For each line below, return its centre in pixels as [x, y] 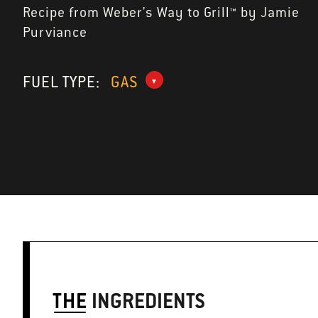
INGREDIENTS [147, 301]
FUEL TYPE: [63, 82]
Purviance [55, 32]
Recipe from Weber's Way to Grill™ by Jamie [161, 12]
